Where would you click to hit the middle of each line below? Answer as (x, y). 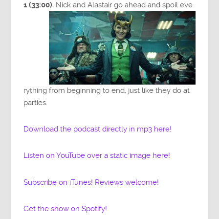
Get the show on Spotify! (66, 208)
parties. (36, 102)
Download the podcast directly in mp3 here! (98, 129)
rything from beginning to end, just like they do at (107, 90)
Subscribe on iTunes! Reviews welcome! (91, 182)
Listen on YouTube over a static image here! (97, 156)
